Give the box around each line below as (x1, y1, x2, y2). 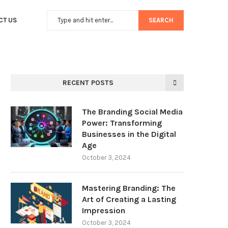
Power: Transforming (82, 118, 162, 128)
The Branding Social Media (82, 107, 183, 117)
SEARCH (149, 16, 174, 24)
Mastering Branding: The (82, 183, 176, 193)
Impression (82, 206, 125, 216)
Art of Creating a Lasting (82, 194, 176, 205)
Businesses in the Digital (82, 129, 176, 139)
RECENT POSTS (63, 78, 113, 88)
